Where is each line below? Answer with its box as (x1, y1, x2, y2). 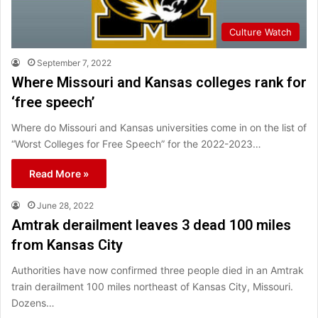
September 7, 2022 (37, 57, 111, 69)
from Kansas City (11, 236, 123, 254)
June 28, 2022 (37, 200, 94, 212)
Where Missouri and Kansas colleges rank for (11, 74, 307, 92)
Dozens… (11, 297, 55, 309)
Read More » (29, 168, 89, 180)
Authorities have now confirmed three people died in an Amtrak (11, 264, 304, 277)
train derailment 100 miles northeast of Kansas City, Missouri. (11, 280, 293, 293)
